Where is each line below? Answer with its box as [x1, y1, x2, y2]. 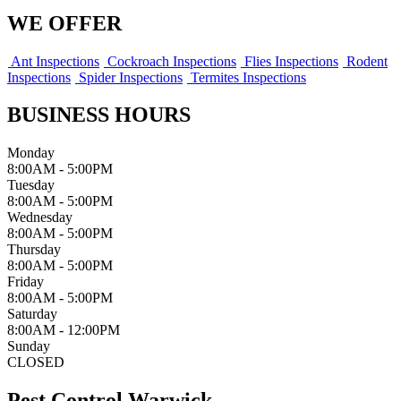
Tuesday [7, 177, 55, 193]
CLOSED [7, 354, 64, 371]
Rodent [343, 53, 388, 69]
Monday [7, 145, 55, 161]
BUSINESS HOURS [7, 103, 191, 127]
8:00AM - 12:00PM [7, 322, 120, 338]
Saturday [7, 306, 57, 322]
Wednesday [7, 209, 73, 226]
